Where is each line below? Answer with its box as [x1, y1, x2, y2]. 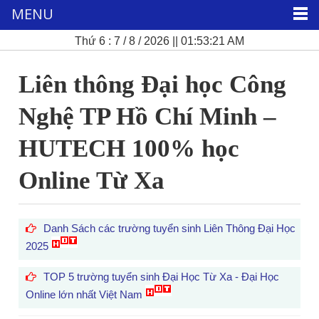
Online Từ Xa [19, 167, 165, 194]
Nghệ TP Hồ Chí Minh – [19, 103, 277, 130]
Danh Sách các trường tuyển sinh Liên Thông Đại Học [43, 222, 296, 234]
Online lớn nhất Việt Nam [26, 288, 146, 301]
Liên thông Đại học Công [19, 70, 287, 98]
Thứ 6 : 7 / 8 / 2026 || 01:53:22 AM [75, 35, 244, 47]
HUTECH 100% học [19, 135, 240, 162]
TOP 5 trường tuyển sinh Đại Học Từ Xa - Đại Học [43, 271, 280, 283]
